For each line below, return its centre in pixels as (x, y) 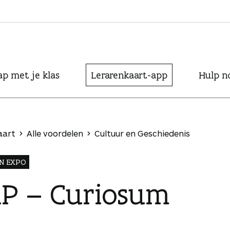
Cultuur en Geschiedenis (142, 133)
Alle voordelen (55, 133)
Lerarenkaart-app (129, 75)
